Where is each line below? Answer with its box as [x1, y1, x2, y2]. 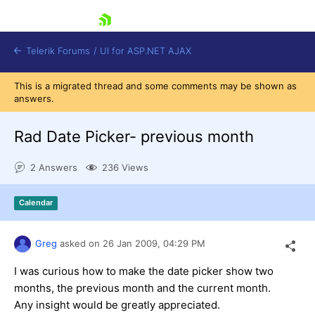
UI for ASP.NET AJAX [100, 45, 191, 56]
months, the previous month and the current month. [14, 281, 271, 295]
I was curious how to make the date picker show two [14, 264, 274, 278]
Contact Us [57, 214, 117, 229]
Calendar [19, 198, 53, 208]
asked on [57, 237, 103, 249]
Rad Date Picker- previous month [14, 127, 254, 146]
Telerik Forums [23, 45, 90, 56]
